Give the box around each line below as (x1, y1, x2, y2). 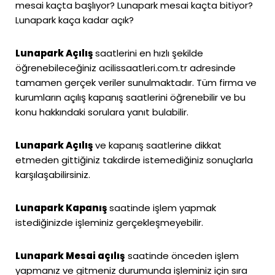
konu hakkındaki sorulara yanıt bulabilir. (15, 105, 188, 118)
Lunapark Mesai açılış (15, 249, 125, 262)
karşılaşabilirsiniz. (15, 168, 90, 181)
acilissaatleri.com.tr (99, 61, 187, 74)
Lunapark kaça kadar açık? (15, 13, 134, 26)
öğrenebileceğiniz (15, 61, 99, 74)
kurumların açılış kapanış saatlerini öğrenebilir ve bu (15, 90, 246, 104)
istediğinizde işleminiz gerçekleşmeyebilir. (15, 215, 203, 229)
